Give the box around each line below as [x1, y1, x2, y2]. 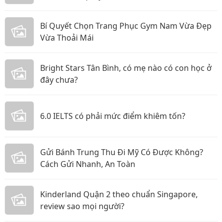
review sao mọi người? [40, 201, 124, 212]
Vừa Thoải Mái [40, 32, 94, 43]
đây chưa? [40, 74, 78, 85]
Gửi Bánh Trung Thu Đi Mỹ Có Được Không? [40, 147, 203, 158]
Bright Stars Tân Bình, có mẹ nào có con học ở [40, 62, 212, 73]
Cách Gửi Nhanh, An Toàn [40, 159, 135, 169]
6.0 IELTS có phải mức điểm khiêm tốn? [40, 111, 185, 121]
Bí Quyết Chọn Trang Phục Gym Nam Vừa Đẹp [40, 20, 212, 31]
